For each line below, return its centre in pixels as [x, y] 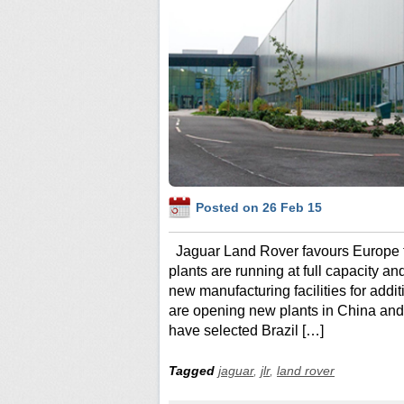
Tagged [193, 370]
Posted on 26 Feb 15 [259, 207]
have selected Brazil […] [246, 330]
